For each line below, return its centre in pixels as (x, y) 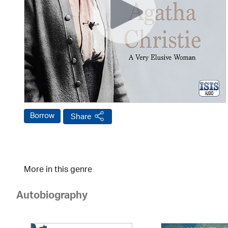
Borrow (42, 116)
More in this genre (58, 170)
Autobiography (52, 197)
